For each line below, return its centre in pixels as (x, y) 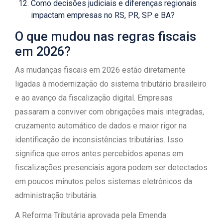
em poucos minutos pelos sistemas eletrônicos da (104, 181)
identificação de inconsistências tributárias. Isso (99, 140)
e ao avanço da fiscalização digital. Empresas (94, 98)
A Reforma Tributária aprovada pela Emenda (91, 215)
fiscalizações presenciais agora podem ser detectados (111, 167)
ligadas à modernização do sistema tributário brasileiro (111, 84)
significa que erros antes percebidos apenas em (99, 154)
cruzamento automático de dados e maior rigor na (101, 126)
